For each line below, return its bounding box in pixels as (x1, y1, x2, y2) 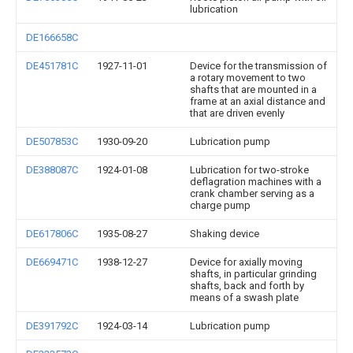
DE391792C (26, 320, 78, 332)
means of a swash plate (190, 292, 299, 303)
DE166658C (26, 32, 78, 43)
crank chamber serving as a (190, 188, 314, 199)
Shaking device (190, 228, 259, 240)
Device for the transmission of (190, 60, 327, 72)
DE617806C (26, 228, 78, 240)
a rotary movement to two (190, 72, 306, 84)
